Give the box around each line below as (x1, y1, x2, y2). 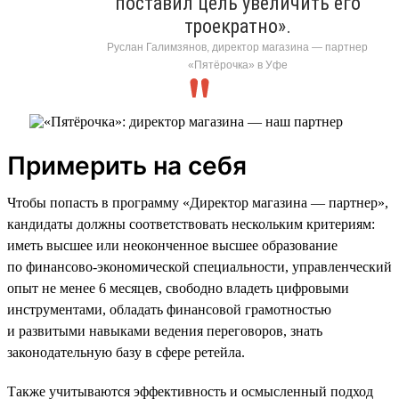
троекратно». (183, 14, 291, 37)
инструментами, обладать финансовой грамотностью (7, 301, 331, 317)
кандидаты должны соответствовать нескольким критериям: (7, 216, 375, 232)
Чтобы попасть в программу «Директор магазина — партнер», (7, 194, 388, 210)
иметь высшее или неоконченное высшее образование (7, 237, 338, 253)
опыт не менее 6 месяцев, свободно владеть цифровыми (7, 280, 349, 296)
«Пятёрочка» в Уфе (187, 58, 288, 71)
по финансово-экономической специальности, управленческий (7, 258, 392, 274)
